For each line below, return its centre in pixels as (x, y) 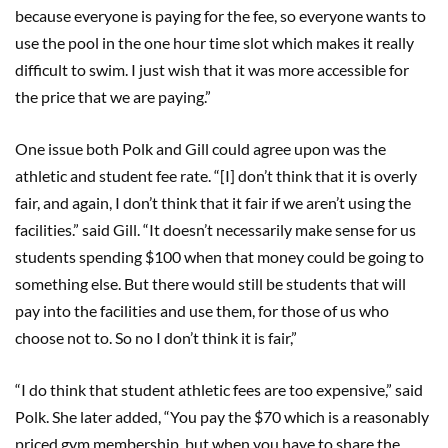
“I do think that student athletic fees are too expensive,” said (219, 389)
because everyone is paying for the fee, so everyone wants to (220, 15)
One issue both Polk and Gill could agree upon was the (200, 148)
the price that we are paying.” (113, 96)
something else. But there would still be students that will (210, 283)
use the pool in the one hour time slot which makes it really (214, 42)
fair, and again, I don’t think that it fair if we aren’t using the (213, 202)
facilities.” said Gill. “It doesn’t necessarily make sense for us (215, 229)
